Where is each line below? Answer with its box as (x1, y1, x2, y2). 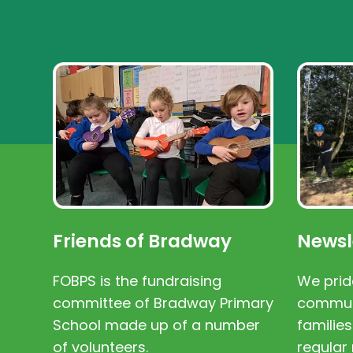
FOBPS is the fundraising (53, 271, 221, 292)
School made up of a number (53, 315, 260, 336)
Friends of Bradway (53, 229, 232, 255)
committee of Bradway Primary (53, 293, 273, 314)
